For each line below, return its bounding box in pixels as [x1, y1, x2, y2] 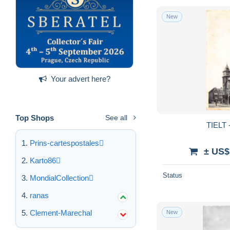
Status [163, 171, 182, 179]
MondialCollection [30, 173, 89, 182]
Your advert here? [50, 74, 110, 83]
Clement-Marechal [30, 208, 92, 217]
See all [105, 113, 127, 122]
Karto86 [30, 156, 56, 165]
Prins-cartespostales [30, 138, 99, 147]
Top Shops [15, 113, 54, 122]
